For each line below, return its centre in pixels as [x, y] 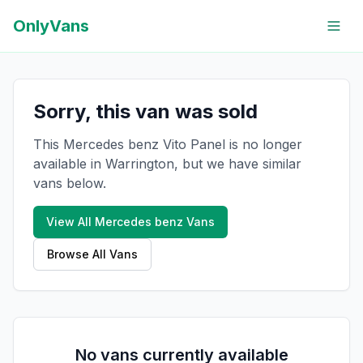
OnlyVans [51, 26]
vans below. [70, 183]
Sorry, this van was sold [145, 111]
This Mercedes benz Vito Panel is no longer [168, 144]
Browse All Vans [92, 254]
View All [70, 222]
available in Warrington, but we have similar [167, 164]
